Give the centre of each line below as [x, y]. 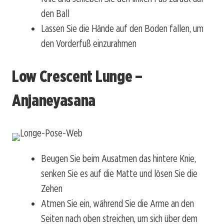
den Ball [55, 14]
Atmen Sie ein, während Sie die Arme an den [117, 204]
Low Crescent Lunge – [77, 76]
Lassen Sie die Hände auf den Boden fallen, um [122, 29]
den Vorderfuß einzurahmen [89, 44]
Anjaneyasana [54, 100]
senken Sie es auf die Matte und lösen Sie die [119, 174]
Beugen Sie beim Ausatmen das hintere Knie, [118, 159]
